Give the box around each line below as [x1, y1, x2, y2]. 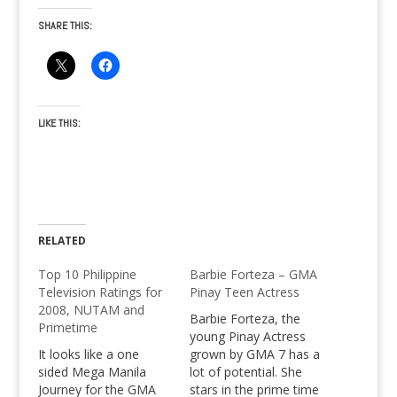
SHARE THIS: [37, 19, 92, 33]
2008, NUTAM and [37, 301, 144, 318]
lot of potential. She [189, 363, 302, 380]
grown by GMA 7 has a [189, 346, 320, 362]
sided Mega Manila [37, 363, 146, 380]
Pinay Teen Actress [189, 284, 300, 300]
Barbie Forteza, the [189, 310, 300, 327]
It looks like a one [37, 346, 139, 362]
